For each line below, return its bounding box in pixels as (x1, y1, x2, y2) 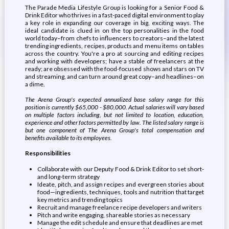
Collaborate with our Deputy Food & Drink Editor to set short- (37, 165, 204, 173)
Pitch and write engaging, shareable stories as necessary (37, 211, 190, 219)
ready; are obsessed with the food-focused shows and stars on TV (25, 65, 204, 73)
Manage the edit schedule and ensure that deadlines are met (37, 219, 202, 226)
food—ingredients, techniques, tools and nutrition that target (37, 188, 204, 196)
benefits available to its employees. (25, 134, 112, 142)
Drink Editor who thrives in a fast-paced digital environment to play (25, 11, 204, 19)
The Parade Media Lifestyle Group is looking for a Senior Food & (25, 4, 204, 11)
